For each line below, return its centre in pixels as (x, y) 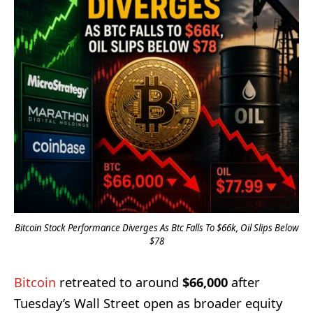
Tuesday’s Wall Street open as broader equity (148, 303)
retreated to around (119, 282)
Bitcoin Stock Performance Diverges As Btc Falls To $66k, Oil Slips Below (156, 227)
